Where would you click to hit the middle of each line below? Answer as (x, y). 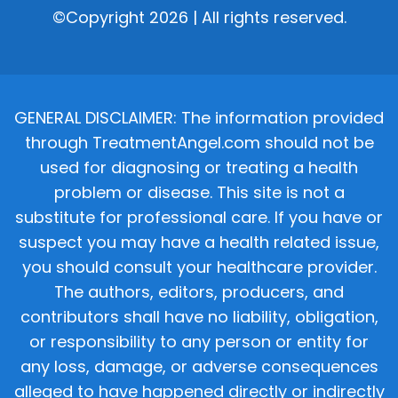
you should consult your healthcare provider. (199, 267)
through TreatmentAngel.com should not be (199, 143)
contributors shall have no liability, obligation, (199, 317)
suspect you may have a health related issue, (199, 243)
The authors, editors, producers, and (199, 292)
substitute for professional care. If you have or (199, 218)
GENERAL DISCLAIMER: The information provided (199, 118)
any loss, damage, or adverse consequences (199, 367)
